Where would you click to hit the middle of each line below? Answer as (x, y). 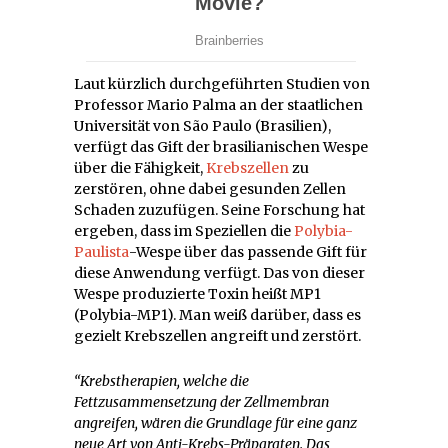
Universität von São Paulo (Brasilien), (202, 125)
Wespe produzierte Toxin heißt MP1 (197, 293)
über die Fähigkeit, (140, 167)
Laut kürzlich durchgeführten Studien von (222, 83)
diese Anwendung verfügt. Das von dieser (219, 272)
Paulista (101, 251)
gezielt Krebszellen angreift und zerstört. (217, 335)
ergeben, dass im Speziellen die (184, 230)
